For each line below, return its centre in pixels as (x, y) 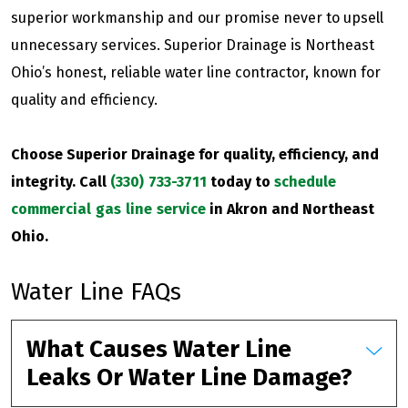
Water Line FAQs (96, 291)
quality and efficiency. (84, 99)
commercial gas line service (108, 209)
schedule (305, 181)
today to (240, 181)
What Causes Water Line (159, 349)
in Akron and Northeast (290, 209)
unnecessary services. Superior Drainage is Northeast (193, 45)
